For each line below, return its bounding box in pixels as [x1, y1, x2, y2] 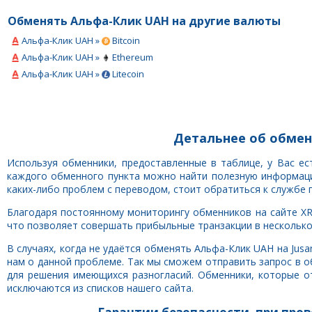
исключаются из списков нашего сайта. [7, 281, 194, 295]
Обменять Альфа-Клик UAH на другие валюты [8, 13, 281, 29]
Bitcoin [110, 34, 140, 47]
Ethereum [110, 51, 153, 63]
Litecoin [110, 68, 144, 80]
